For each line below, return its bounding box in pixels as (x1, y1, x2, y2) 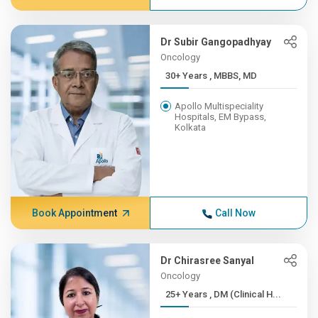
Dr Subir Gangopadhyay (160, 36, 272, 48)
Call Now (214, 207, 256, 219)
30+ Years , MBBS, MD (209, 70, 258, 81)
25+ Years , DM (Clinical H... (209, 289, 282, 300)
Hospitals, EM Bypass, (175, 111, 267, 122)
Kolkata (175, 122, 207, 133)
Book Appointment (31, 207, 117, 219)
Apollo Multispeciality (175, 101, 264, 111)
